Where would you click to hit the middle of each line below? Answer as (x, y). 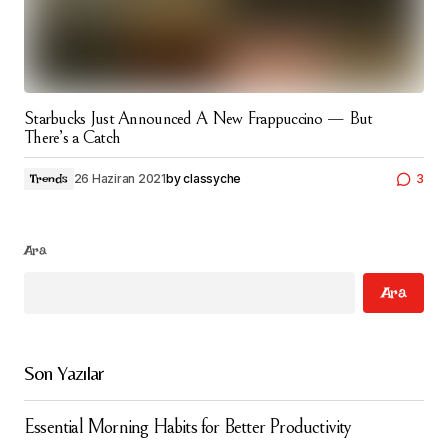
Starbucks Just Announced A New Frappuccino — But (198, 118)
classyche (212, 178)
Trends (49, 179)
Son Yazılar (64, 372)
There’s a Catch (72, 137)
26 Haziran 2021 (119, 178)
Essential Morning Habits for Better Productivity (188, 427)
